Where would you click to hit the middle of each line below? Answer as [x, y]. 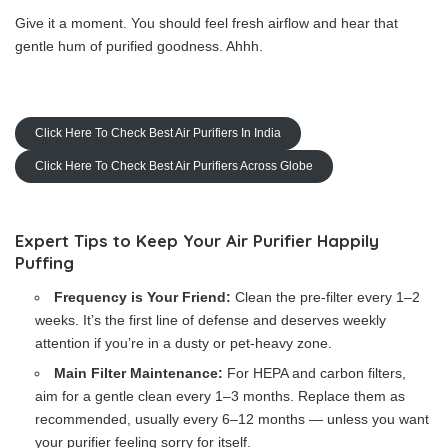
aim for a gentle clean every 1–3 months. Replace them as [220, 396]
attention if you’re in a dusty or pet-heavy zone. [183, 343]
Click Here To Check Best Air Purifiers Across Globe [174, 166]
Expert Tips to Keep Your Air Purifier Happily [197, 240]
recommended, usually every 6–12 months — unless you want [232, 419]
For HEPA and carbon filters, [315, 373]
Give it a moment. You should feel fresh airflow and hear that [206, 23]
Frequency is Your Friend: [143, 297]
